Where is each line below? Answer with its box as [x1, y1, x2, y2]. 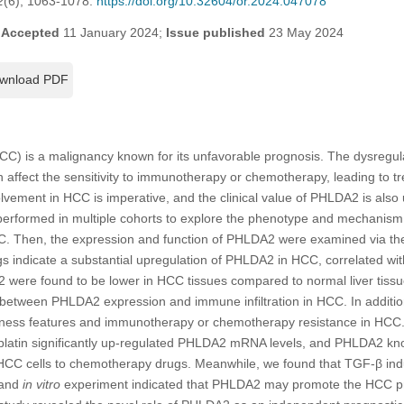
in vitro [22, 376, 60, 391]
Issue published [165, 24, 265, 40]
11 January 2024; [59, 24, 166, 40]
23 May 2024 [264, 24, 344, 40]
